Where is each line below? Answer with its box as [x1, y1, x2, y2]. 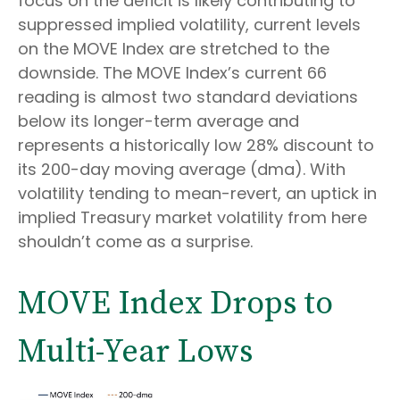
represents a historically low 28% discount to [18, 133, 374, 156]
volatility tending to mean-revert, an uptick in [18, 181, 377, 204]
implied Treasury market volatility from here [18, 205, 367, 229]
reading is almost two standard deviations [18, 85, 358, 108]
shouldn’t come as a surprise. [18, 229, 253, 253]
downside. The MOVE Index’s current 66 [18, 61, 327, 84]
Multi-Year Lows [18, 331, 253, 372]
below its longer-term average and [18, 109, 299, 132]
